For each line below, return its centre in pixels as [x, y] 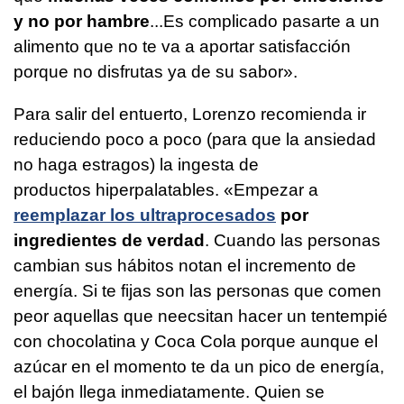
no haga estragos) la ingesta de [136, 164]
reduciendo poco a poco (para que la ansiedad [195, 139]
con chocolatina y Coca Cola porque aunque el [196, 341]
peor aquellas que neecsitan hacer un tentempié [201, 316]
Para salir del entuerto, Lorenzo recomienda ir [190, 114]
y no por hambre [82, 21]
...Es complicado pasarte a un [265, 21]
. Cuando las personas [293, 240]
